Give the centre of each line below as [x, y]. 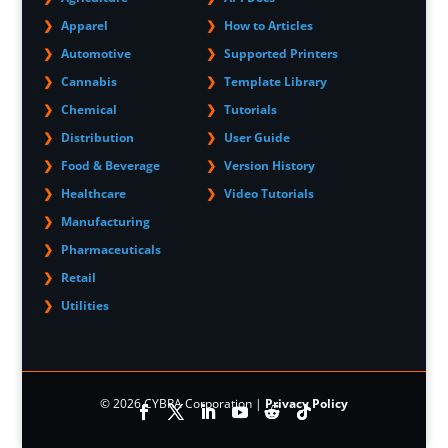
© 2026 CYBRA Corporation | [182, 404]
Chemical [88, 110]
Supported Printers [280, 54]
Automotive [95, 54]
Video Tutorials [268, 194]
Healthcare [93, 194]
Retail [78, 278]
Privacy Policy [306, 404]
